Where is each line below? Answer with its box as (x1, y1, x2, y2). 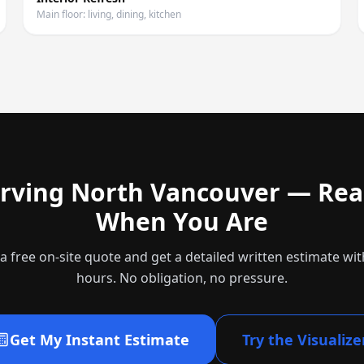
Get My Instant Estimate (10, 330, 189, 349)
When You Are (96, 205, 268, 238)
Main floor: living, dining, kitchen (37, 7, 181, 21)
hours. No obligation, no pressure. (76, 269, 288, 287)
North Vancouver (71, 175, 280, 209)
